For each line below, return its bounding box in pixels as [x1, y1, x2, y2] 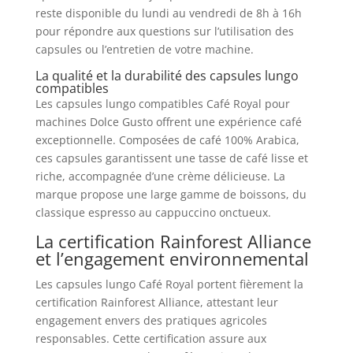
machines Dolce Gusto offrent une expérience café [35, 113, 302, 129]
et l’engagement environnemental [35, 246, 309, 270]
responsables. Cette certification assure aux [35, 330, 266, 346]
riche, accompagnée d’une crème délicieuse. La [35, 168, 285, 184]
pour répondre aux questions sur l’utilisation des [35, 23, 294, 39]
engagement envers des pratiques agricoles [35, 312, 267, 328]
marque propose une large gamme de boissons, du [35, 186, 307, 202]
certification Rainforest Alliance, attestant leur [35, 294, 278, 310]
